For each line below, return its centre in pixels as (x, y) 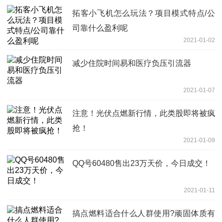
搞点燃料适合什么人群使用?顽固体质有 (144, 214)
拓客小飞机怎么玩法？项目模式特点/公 (144, 13)
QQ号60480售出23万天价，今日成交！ (141, 164)
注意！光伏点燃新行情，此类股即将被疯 (144, 113)
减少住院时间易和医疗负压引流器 (132, 63)
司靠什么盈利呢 (100, 28)
